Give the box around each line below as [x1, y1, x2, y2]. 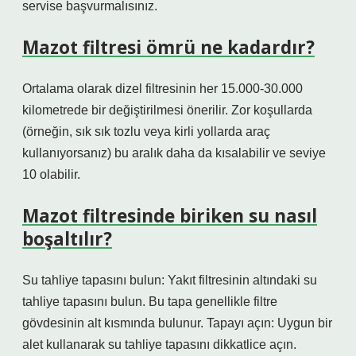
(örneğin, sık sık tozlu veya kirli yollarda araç [22, 125, 270, 138]
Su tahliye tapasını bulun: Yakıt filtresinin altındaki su [22, 273, 317, 287]
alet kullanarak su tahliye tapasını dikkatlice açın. [22, 338, 296, 351]
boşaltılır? [22, 226, 112, 251]
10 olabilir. [22, 168, 80, 181]
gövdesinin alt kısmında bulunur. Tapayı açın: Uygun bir [22, 316, 332, 330]
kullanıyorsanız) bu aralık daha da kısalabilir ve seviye [22, 146, 326, 160]
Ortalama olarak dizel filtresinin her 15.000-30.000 [22, 82, 303, 95]
